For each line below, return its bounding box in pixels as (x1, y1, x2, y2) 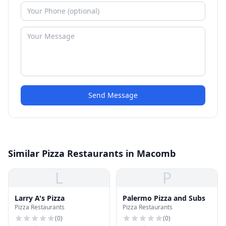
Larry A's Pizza (15, 193, 65, 203)
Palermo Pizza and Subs (123, 193, 205, 203)
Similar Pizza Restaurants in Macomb (8, 147, 176, 159)
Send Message (88, 90, 138, 100)
